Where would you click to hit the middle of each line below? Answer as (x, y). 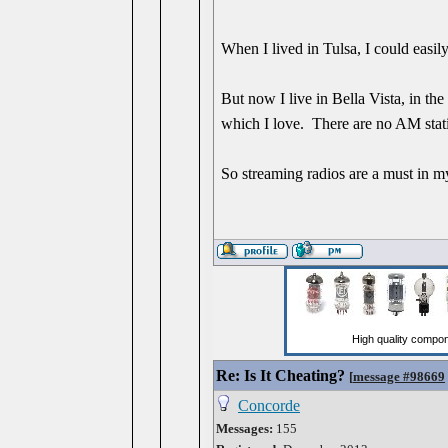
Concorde (269, 405)
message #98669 (399, 376)
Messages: (244, 428)
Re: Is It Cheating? (280, 375)
